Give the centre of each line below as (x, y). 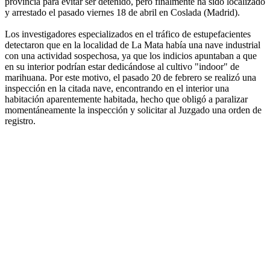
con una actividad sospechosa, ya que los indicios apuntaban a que (131, 56)
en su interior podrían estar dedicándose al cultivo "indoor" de (122, 67)
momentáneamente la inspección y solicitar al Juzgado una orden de (133, 110)
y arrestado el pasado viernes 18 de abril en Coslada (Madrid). (122, 13)
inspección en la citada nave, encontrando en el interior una (117, 89)
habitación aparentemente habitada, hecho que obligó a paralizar (126, 99)
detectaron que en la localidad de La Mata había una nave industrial (133, 45)
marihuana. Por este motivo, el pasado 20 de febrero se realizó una (130, 78)
